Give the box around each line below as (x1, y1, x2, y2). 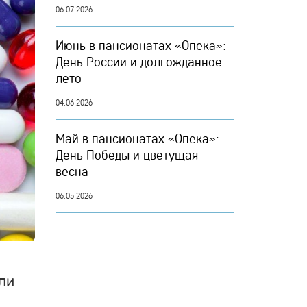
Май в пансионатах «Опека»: (56, 130, 219, 147)
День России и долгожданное (56, 53, 222, 70)
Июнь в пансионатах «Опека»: (56, 37, 226, 53)
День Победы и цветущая (56, 147, 198, 163)
